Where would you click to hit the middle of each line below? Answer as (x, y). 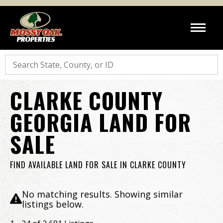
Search (17, 59)
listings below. (53, 204)
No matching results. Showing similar (102, 194)
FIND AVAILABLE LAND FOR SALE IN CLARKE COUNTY (98, 165)
